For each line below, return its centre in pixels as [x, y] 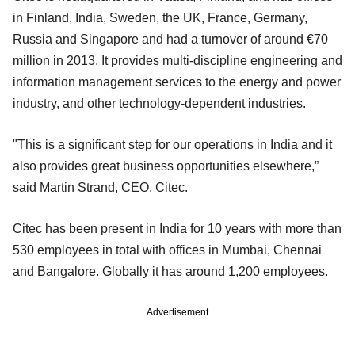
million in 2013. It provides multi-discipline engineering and [177, 60]
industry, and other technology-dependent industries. [159, 103]
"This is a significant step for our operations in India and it [172, 144]
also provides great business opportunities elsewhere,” [166, 166]
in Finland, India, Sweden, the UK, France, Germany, [160, 17]
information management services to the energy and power [177, 82]
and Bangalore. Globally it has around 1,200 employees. [170, 271]
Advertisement [177, 312]
